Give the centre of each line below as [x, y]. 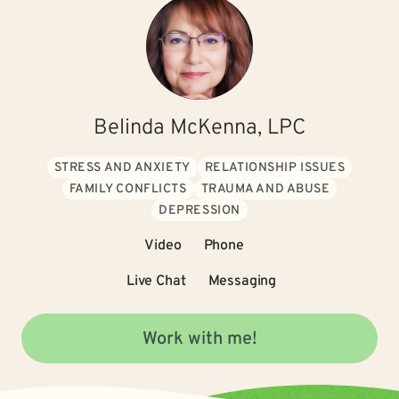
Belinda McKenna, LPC [199, 128]
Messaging [242, 281]
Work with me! [199, 339]
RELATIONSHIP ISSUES [275, 168]
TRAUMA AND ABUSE [265, 189]
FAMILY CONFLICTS [128, 189]
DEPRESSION [199, 211]
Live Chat [156, 281]
